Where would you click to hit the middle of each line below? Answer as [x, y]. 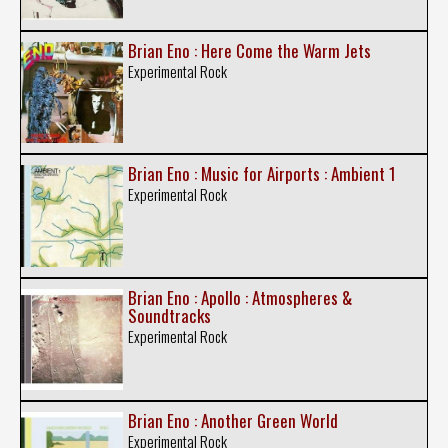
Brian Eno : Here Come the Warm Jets [249, 51]
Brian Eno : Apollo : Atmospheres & [239, 297]
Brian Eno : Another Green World [232, 421]
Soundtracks [169, 315]
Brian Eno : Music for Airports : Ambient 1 [261, 174]
